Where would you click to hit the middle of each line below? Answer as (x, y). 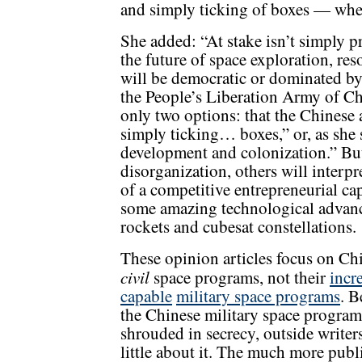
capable (146, 296)
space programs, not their (240, 278)
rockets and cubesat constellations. (238, 227)
